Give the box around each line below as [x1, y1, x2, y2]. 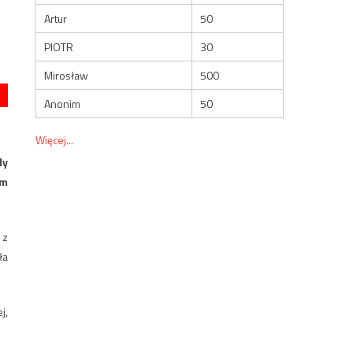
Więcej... [35, 131, 74, 148]
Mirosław [44, 66, 89, 84]
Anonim [44, 95, 81, 112]
